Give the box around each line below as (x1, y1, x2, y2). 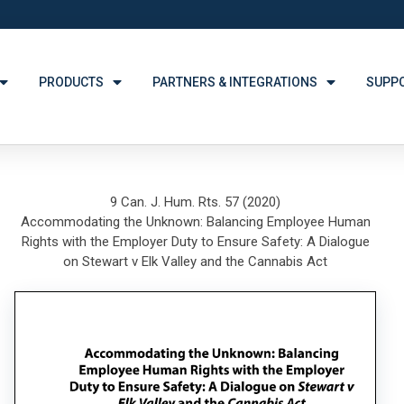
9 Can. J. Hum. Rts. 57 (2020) (110, 194, 281, 210)
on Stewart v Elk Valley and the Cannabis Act (63, 253, 328, 270)
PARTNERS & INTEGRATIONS (152, 75, 318, 89)
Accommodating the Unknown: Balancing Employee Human (20, 214, 371, 230)
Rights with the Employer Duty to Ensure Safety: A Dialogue (21, 234, 370, 250)
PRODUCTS (39, 75, 105, 89)
